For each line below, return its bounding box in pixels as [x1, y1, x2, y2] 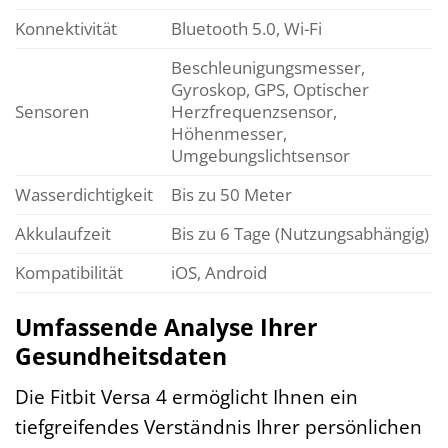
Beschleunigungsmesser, [170, 56, 365, 80]
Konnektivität [15, 17, 117, 41]
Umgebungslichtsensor [170, 144, 350, 168]
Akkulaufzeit [15, 222, 111, 246]
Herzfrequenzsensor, [170, 100, 337, 124]
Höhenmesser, [170, 122, 287, 146]
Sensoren [15, 100, 89, 124]
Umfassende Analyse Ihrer [15, 310, 317, 343]
